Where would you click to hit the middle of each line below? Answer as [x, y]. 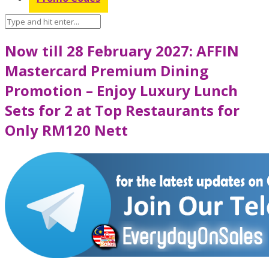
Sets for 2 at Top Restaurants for [122, 110]
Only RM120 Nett [66, 130]
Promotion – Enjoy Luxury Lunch [121, 90]
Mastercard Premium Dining [107, 70]
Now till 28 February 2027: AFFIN [122, 50]
